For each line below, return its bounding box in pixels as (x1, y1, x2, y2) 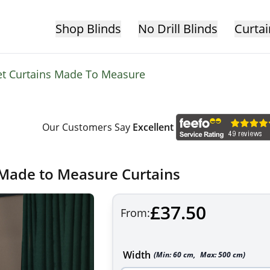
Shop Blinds (55, 20, 121, 37)
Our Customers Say (42, 121, 130, 134)
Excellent (133, 121, 174, 134)
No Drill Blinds (137, 20, 218, 37)
